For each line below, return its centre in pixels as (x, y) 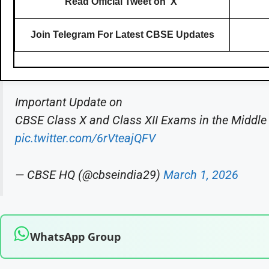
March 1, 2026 (201, 175)
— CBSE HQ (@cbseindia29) (89, 175)
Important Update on (69, 102)
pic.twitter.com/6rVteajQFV (85, 138)
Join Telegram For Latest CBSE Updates (122, 34)
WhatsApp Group (75, 236)
